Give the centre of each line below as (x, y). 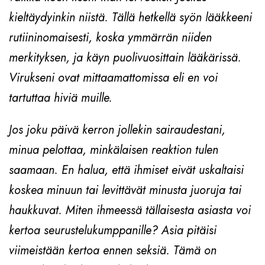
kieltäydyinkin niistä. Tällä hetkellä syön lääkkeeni (130, 18)
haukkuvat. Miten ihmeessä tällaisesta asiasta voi (130, 211)
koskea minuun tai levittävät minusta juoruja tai (125, 190)
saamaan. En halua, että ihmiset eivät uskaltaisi (126, 170)
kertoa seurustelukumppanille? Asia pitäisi (113, 231)
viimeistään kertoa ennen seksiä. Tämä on (113, 251)
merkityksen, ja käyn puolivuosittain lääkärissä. (125, 58)
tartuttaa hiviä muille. (61, 98)
